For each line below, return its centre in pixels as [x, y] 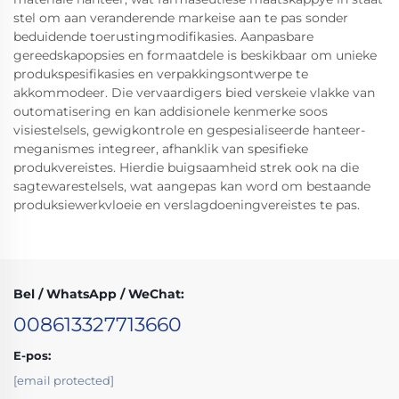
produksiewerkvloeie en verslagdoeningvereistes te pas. [187, 204]
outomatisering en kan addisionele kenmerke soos [171, 111]
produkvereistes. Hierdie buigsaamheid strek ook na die [186, 167]
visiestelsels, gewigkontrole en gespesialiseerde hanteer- [189, 130]
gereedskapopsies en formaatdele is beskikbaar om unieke [195, 55]
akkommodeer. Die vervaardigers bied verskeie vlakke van [194, 92]
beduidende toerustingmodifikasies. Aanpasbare [163, 36]
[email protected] [64, 380]
